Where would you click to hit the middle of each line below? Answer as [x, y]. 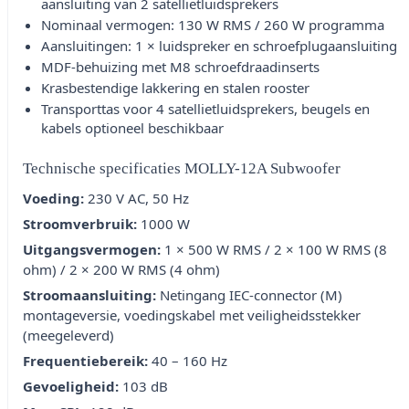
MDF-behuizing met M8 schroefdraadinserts [180, 67]
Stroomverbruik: [80, 224]
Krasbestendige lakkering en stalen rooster [175, 88]
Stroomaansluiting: [89, 295]
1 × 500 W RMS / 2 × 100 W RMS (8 [274, 250]
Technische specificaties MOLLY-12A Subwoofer [182, 169]
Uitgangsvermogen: [92, 250]
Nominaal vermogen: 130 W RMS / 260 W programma [213, 25]
